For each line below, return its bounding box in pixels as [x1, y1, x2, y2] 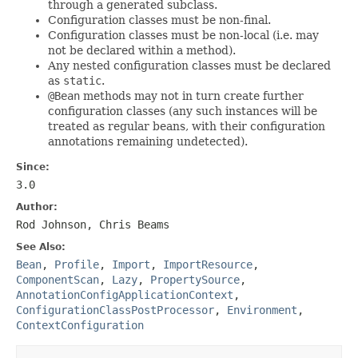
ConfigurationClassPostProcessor [16, 303, 214, 316]
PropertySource [150, 272, 240, 286]
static [63, 74, 101, 87]
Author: [16, 201, 58, 213]
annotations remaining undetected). [48, 134, 248, 148]
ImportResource [163, 257, 253, 271]
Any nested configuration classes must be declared [48, 58, 331, 72]
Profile [54, 257, 99, 271]
